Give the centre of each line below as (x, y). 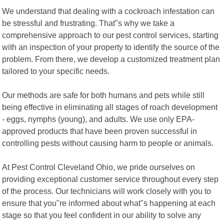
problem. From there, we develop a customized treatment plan (111, 59)
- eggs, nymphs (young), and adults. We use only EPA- (98, 119)
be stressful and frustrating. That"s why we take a (88, 23)
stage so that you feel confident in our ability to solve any (102, 215)
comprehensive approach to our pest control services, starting (110, 35)
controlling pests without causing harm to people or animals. (108, 143)
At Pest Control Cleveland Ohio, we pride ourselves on (99, 167)
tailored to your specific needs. (56, 71)
